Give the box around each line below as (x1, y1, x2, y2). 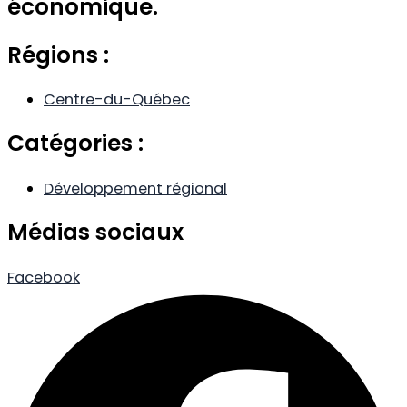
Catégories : (7, 127, 144, 160)
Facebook (7, 266, 80, 288)
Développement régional (44, 177, 227, 199)
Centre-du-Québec (44, 89, 190, 111)
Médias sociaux (7, 216, 184, 249)
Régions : (7, 38, 109, 71)
